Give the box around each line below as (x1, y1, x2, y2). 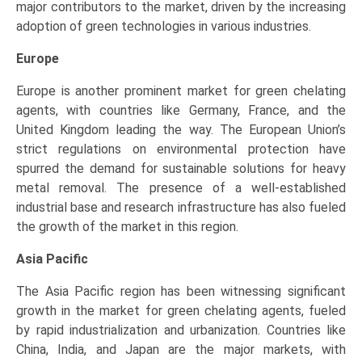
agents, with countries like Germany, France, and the (16, 103, 346, 119)
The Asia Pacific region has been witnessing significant (16, 284, 346, 300)
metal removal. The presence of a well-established (16, 180, 346, 196)
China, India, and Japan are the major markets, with (16, 342, 346, 358)
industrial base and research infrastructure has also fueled (16, 200, 346, 216)
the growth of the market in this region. (16, 219, 238, 235)
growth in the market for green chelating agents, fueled (16, 303, 346, 319)
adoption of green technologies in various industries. (16, 19, 311, 35)
